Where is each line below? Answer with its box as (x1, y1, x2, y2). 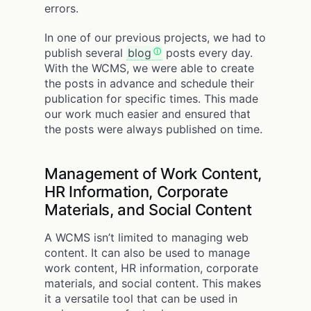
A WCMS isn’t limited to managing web (44, 230, 249, 244)
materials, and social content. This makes (44, 276, 261, 290)
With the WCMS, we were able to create (44, 60, 254, 75)
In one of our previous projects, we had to (44, 30, 266, 44)
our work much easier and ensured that (44, 106, 251, 121)
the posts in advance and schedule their (44, 76, 254, 90)
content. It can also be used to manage (44, 245, 250, 260)
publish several (44, 45, 126, 60)
